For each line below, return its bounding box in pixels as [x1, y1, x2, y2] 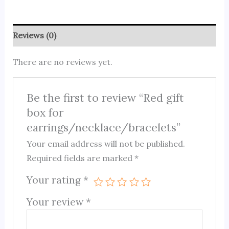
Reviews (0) [12, 30, 56, 40]
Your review [27, 196, 86, 209]
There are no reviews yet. [12, 56, 112, 67]
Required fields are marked [27, 153, 135, 164]
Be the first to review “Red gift [27, 90, 185, 105]
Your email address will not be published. [27, 139, 186, 149]
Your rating [27, 174, 84, 187]
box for [27, 105, 64, 120]
